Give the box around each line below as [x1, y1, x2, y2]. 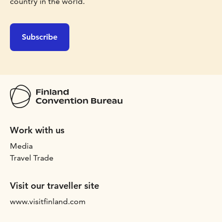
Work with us [10, 124, 64, 136]
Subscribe [22, 32, 57, 42]
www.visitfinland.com [10, 196, 86, 206]
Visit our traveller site [10, 179, 99, 191]
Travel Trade [10, 153, 54, 163]
